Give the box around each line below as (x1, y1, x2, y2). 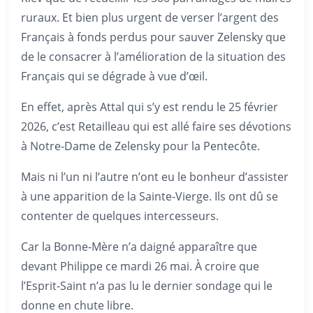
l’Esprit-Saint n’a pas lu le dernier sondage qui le (21, 278, 272, 293)
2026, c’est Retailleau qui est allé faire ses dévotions (21, 119, 291, 134)
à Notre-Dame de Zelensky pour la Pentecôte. (21, 138, 260, 154)
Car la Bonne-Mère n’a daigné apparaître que (21, 239, 257, 254)
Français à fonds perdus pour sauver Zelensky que (21, 29, 286, 45)
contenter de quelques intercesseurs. (21, 208, 219, 224)
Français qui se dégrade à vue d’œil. (21, 68, 208, 84)
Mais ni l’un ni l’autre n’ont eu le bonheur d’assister (21, 169, 289, 184)
